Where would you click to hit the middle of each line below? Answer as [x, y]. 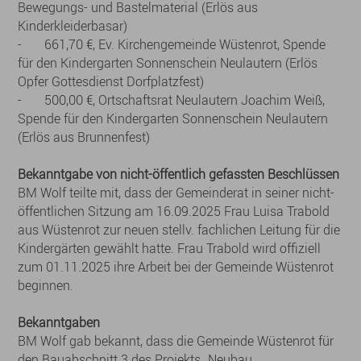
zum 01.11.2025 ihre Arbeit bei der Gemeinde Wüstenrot [176, 267]
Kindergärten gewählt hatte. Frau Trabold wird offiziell [170, 248]
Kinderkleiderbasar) [73, 26]
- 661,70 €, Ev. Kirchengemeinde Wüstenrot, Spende [172, 44]
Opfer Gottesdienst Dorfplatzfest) [111, 81]
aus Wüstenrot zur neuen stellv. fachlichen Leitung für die [179, 230]
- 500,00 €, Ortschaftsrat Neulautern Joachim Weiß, [172, 100]
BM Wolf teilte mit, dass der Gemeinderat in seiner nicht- [176, 193]
